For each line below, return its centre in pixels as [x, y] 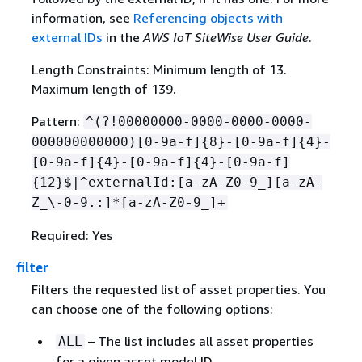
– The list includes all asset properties [199, 341]
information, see [82, 18]
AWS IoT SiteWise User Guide [225, 38]
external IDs [67, 38]
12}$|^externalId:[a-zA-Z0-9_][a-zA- [181, 183]
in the [122, 38]
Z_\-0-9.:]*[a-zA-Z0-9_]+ [128, 203]
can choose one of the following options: [152, 309]
